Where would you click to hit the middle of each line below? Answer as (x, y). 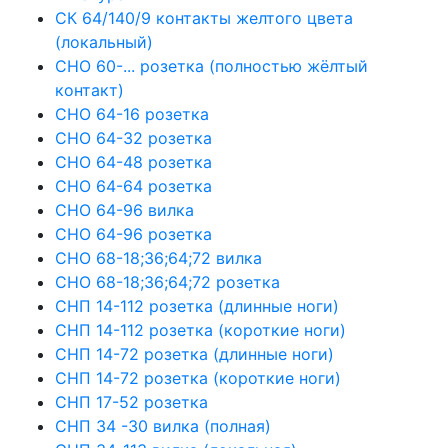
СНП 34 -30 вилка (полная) (163, 425)
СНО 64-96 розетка (133, 233)
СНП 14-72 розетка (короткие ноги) (198, 377)
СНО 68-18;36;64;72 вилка (158, 257)
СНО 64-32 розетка (133, 137)
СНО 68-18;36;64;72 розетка (167, 281)
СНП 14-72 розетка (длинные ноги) (194, 353)
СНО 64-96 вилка (124, 209)
